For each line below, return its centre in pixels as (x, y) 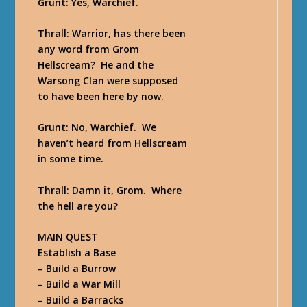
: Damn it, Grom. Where (124, 190)
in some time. (71, 159)
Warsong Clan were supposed (108, 80)
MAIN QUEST (68, 237)
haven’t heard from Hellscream (113, 143)
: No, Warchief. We (111, 127)
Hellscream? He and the (96, 64)
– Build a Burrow (77, 269)
